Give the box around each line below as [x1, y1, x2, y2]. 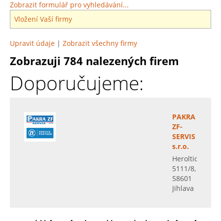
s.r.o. [172, 142, 189, 151]
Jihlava [172, 184, 194, 193]
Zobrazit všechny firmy [63, 38, 137, 48]
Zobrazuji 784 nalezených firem [10, 53, 179, 68]
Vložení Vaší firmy [14, 14, 72, 24]
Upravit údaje [10, 38, 55, 48]
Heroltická [172, 154, 205, 163]
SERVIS [172, 132, 195, 141]
